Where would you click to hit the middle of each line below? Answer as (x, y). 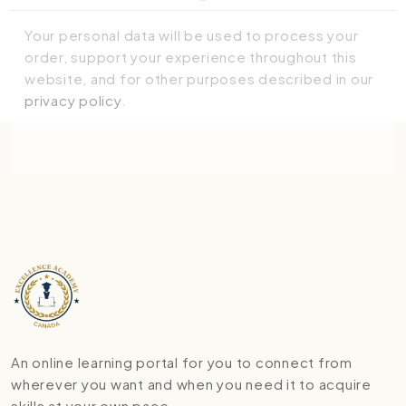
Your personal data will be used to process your (192, 35)
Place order (203, 130)
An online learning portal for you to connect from (182, 362)
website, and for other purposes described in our (199, 79)
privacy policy (73, 101)
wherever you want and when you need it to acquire (191, 384)
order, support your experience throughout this (191, 57)
